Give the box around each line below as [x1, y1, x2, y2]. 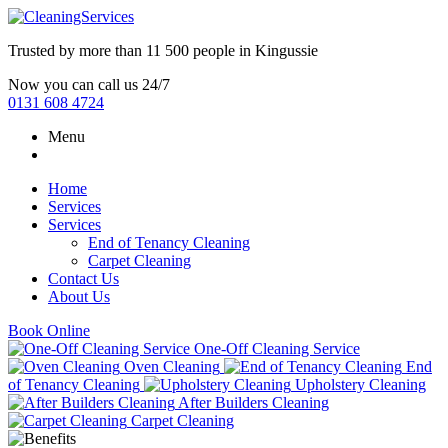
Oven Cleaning [124, 358, 220, 375]
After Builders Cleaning [178, 394, 329, 411]
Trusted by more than [8, 42, 146, 59]
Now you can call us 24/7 [8, 76, 170, 93]
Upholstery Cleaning [295, 376, 426, 393]
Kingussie [255, 42, 318, 59]
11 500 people [146, 42, 235, 59]
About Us [48, 288, 110, 305]
